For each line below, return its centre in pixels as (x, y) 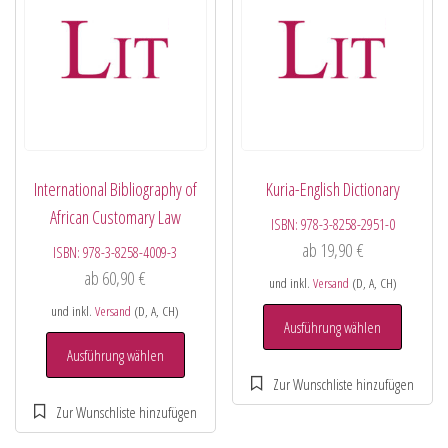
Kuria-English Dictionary (332, 188)
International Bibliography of (115, 188)
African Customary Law (115, 216)
